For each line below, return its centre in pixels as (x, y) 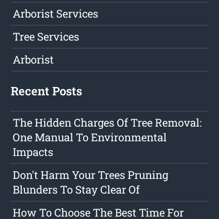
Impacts (33, 152)
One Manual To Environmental (90, 137)
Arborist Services (56, 14)
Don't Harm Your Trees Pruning (91, 175)
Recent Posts (47, 91)
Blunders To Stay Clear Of (77, 190)
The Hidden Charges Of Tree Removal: (108, 123)
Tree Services (46, 37)
